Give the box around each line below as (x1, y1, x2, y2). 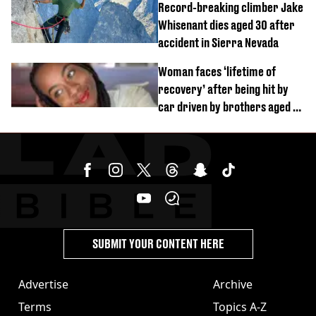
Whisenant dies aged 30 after (158, 17, 295, 32)
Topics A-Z (213, 298, 267, 315)
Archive (213, 276, 253, 292)
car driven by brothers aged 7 (158, 99, 298, 114)
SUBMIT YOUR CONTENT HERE (92, 236, 224, 251)
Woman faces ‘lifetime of (158, 63, 276, 79)
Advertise (18, 276, 68, 292)
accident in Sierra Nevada (158, 35, 279, 50)
